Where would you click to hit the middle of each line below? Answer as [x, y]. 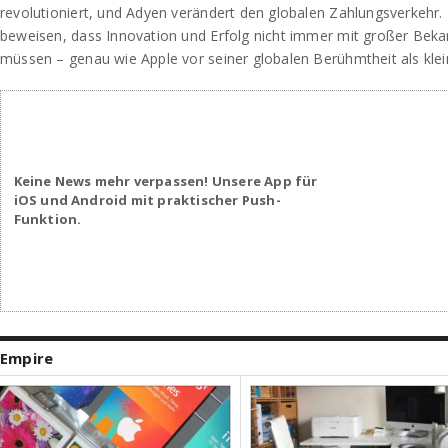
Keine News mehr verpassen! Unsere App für [165, 181]
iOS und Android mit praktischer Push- [147, 200]
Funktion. [47, 219]
